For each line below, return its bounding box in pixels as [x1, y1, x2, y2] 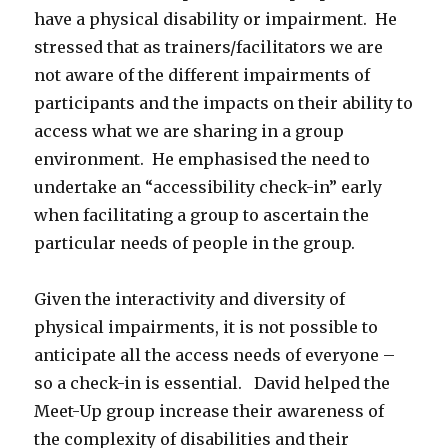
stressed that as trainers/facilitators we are [34, 36, 384, 57]
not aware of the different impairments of [34, 64, 371, 85]
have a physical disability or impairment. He [34, 8, 398, 29]
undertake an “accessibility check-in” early [34, 176, 383, 197]
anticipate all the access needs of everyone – [34, 344, 396, 365]
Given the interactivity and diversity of [34, 288, 346, 309]
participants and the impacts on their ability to [34, 92, 414, 113]
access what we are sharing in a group [34, 120, 345, 141]
